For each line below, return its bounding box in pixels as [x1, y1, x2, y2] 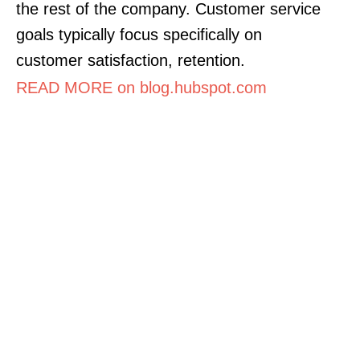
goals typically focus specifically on [16, 25, 262, 43]
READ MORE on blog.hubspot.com [16, 78, 267, 96]
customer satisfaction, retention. [16, 51, 245, 69]
